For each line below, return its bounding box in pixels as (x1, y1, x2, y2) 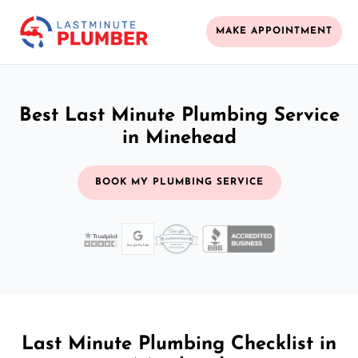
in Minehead (121, 128, 237, 148)
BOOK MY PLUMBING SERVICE (94, 177, 264, 187)
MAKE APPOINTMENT (216, 26, 332, 37)
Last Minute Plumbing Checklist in (22, 334, 336, 354)
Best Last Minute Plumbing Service (18, 105, 340, 125)
